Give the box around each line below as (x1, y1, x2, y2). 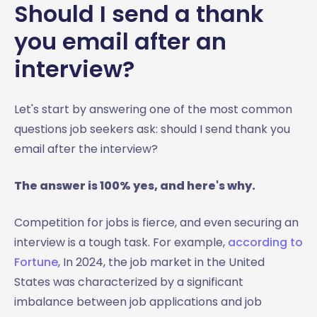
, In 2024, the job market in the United (58, 254, 265, 270)
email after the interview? (14, 141, 161, 157)
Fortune (14, 254, 58, 270)
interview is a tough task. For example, (14, 234, 228, 250)
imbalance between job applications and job (14, 294, 262, 310)
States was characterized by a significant (14, 274, 243, 290)
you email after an (14, 25, 226, 57)
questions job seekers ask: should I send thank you (14, 121, 290, 137)
